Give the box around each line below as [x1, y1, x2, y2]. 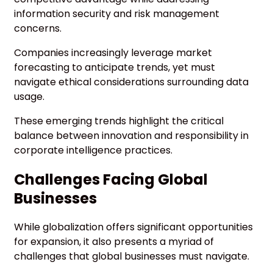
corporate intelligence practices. [14, 143, 172, 158]
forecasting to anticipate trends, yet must [14, 60, 215, 75]
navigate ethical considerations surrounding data [14, 75, 249, 90]
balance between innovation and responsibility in [14, 129, 249, 143]
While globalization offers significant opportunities [14, 220, 253, 235]
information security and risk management [14, 7, 219, 21]
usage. [14, 90, 44, 104]
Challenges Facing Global [14, 169, 208, 190]
